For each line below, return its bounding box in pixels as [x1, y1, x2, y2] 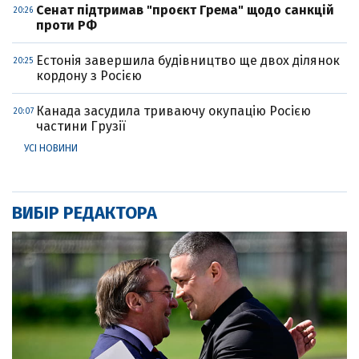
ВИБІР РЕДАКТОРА [12, 201, 157, 224]
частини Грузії [36, 118, 126, 134]
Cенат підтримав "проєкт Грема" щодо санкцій [36, 2, 334, 18]
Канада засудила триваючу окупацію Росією [36, 103, 311, 119]
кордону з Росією [36, 67, 142, 83]
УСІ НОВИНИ [24, 142, 78, 154]
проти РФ [36, 17, 97, 33]
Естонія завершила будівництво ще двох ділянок [36, 52, 340, 68]
